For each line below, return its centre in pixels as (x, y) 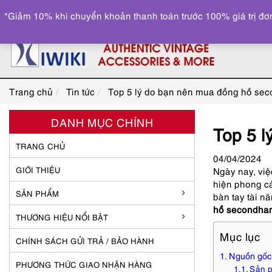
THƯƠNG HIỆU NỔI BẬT (62, 217)
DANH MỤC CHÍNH (102, 122)
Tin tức (80, 91)
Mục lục (240, 236)
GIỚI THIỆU (38, 169)
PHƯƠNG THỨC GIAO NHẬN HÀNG (84, 264)
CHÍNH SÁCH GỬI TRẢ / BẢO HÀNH (85, 240)
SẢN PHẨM (37, 193)
